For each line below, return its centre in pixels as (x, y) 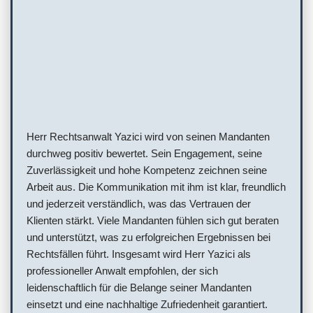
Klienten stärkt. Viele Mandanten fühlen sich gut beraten (153, 221)
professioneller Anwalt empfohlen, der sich (122, 271)
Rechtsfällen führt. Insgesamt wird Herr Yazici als (139, 254)
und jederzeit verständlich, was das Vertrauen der (139, 204)
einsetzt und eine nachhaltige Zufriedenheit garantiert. (147, 305)
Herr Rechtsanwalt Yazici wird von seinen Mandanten (148, 137)
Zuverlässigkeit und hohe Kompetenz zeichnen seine (147, 170)
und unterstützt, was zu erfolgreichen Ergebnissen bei (148, 238)
